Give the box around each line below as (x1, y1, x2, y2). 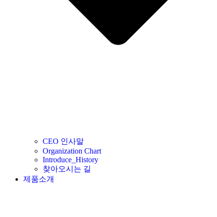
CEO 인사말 (43, 137, 84, 146)
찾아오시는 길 (43, 165, 91, 173)
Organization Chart (43, 147, 101, 155)
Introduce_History (43, 155, 98, 164)
